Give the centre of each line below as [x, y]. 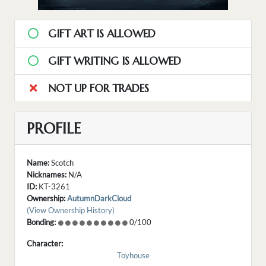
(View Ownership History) [71, 210]
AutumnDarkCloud [99, 199]
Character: [45, 244]
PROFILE [54, 129]
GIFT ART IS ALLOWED [100, 34]
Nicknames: [47, 175]
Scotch [61, 163]
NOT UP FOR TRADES [97, 88]
